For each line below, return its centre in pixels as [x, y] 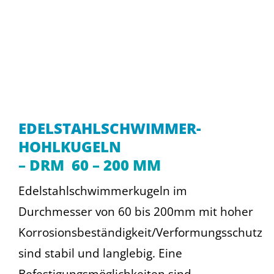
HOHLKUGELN [69, 146]
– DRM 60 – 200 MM [89, 165]
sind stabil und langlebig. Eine [100, 253]
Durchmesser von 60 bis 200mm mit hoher [135, 211]
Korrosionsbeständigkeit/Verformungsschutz [140, 232]
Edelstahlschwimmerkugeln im [102, 191]
